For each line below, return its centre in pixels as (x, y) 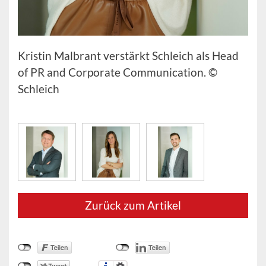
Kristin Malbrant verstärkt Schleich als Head (128, 56)
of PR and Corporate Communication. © (118, 72)
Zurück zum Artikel (133, 205)
